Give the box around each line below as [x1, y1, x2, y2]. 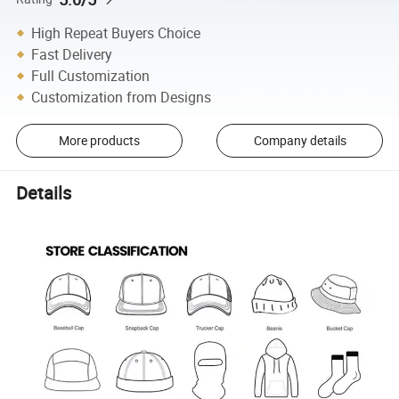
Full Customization [31, 65, 151, 85]
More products [58, 132, 140, 150]
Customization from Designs [31, 86, 212, 107]
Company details [253, 132, 346, 150]
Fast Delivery [31, 44, 113, 64]
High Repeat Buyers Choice [31, 22, 201, 43]
